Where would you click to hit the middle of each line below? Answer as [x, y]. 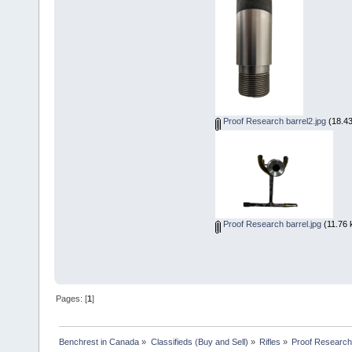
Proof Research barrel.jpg [271, 224]
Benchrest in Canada [99, 342]
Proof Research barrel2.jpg [273, 121]
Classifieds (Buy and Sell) [199, 342]
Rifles [269, 342]
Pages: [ [72, 299]
